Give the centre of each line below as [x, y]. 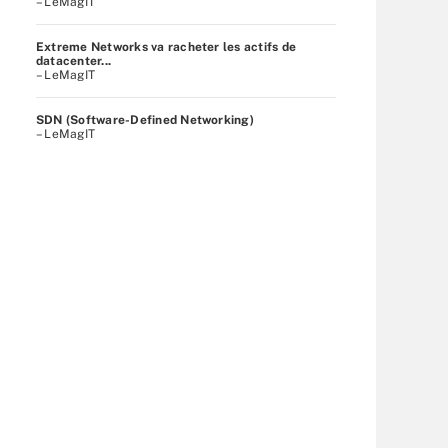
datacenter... [74, 60]
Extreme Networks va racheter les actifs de [166, 46]
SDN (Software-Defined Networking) [145, 119]
